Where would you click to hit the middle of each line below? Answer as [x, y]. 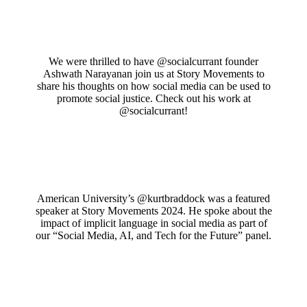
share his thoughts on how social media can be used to [153, 86]
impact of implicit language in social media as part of [153, 223]
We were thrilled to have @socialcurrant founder [153, 61]
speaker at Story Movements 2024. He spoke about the [153, 210]
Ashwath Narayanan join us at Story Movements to [153, 73]
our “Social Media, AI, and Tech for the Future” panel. [153, 235]
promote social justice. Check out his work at [153, 98]
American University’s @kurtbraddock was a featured [153, 198]
